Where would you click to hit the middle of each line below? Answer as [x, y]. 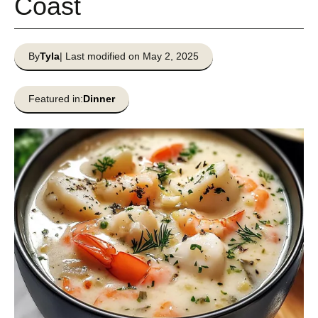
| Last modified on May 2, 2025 [129, 56]
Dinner [99, 99]
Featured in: [56, 99]
